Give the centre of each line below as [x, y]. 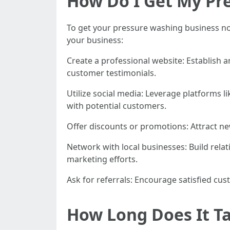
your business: [95, 40]
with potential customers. [117, 106]
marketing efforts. [102, 159]
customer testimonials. [111, 73]
